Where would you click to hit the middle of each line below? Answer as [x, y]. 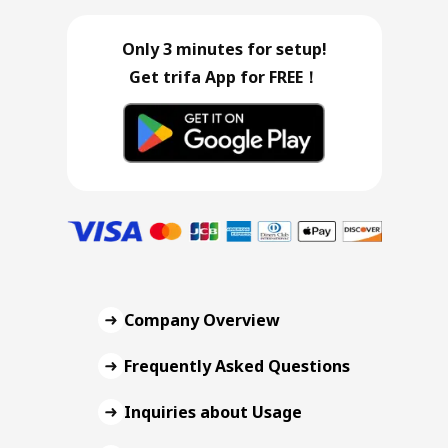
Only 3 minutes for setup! [224, 49]
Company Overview [202, 320]
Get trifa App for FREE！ [224, 77]
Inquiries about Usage [213, 412]
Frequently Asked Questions [237, 366]
